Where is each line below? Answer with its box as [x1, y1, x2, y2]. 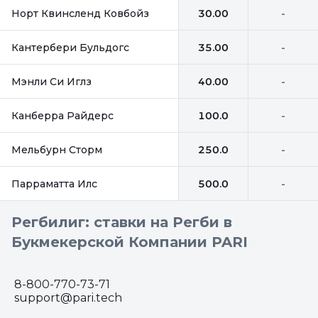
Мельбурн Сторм [11, 143, 102, 156]
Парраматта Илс [11, 177, 97, 190]
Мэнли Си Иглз [11, 75, 92, 88]
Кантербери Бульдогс [11, 40, 129, 54]
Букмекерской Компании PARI [11, 234, 248, 251]
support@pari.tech [14, 291, 122, 305]
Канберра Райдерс [11, 109, 114, 122]
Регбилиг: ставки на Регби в [11, 214, 232, 231]
